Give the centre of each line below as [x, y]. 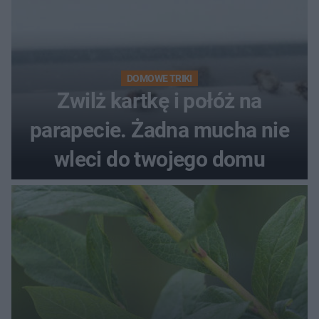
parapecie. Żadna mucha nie [159, 130]
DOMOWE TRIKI [159, 78]
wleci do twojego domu [159, 159]
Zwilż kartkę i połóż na [159, 100]
